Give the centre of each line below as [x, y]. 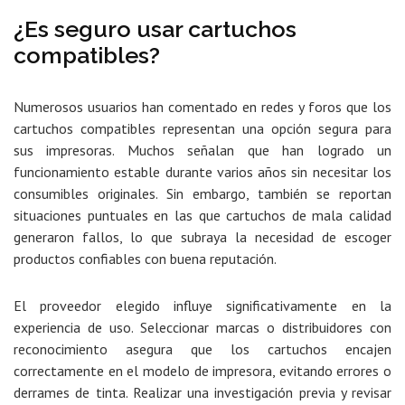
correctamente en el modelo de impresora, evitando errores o [202, 371]
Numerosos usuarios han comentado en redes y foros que [193, 107]
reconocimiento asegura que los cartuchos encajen [202, 349]
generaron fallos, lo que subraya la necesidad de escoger [202, 237]
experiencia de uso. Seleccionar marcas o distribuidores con [202, 328]
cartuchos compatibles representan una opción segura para [202, 129]
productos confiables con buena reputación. [145, 259]
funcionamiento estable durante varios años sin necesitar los [202, 172]
